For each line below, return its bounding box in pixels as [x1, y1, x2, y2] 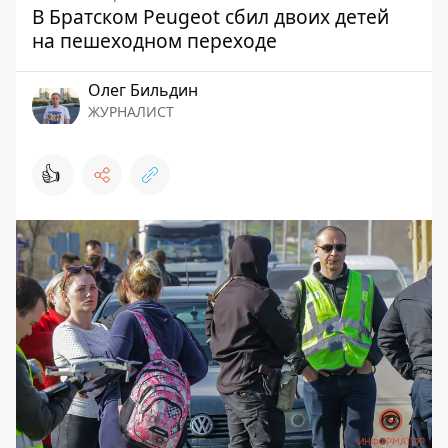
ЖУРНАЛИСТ [88, 102, 174, 121]
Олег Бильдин [88, 79, 198, 101]
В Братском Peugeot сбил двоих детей [32, 3, 389, 30]
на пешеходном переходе [32, 27, 277, 54]
